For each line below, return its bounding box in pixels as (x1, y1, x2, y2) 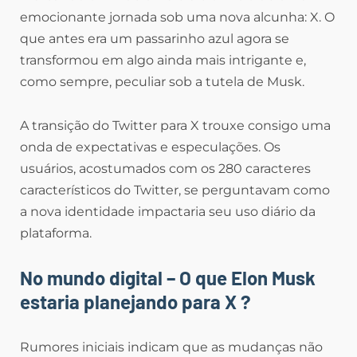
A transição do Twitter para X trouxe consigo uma (20, 117, 331, 133)
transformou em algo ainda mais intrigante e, (20, 52, 306, 68)
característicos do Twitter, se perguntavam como (20, 182, 330, 198)
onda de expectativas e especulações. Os (20, 139, 280, 155)
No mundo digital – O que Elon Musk (20, 265, 316, 289)
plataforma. (20, 225, 92, 241)
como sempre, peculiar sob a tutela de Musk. (20, 73, 304, 89)
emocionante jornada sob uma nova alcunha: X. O (20, 9, 335, 25)
